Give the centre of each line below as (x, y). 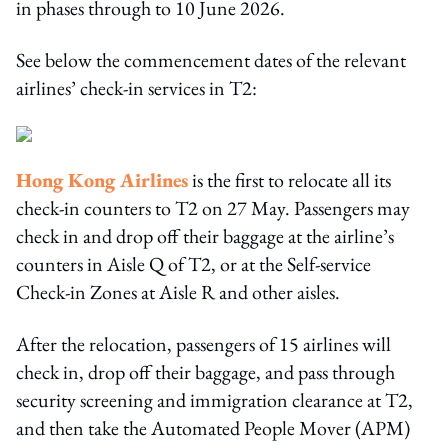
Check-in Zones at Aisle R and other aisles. (178, 292)
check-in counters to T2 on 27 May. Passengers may (213, 208)
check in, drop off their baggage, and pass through (205, 372)
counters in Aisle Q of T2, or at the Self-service (193, 264)
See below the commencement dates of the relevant (211, 60)
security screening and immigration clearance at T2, (214, 400)
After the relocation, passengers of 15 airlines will (203, 344)
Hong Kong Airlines (102, 180)
